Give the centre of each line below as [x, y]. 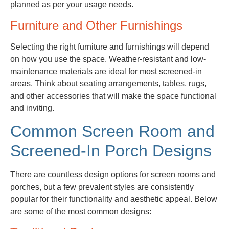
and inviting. [32, 108]
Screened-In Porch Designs [111, 151]
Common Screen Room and [112, 132]
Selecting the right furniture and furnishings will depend [110, 47]
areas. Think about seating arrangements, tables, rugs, [108, 83]
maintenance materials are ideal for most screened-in [106, 71]
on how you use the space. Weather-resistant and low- [108, 59]
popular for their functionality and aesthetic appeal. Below [114, 199]
